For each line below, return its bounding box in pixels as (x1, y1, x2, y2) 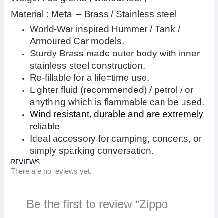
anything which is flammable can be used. (30, 97, 205, 108)
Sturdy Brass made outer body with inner (30, 48, 200, 59)
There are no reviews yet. (11, 167, 92, 176)
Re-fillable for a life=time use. (30, 73, 150, 83)
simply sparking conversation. (30, 145, 154, 156)
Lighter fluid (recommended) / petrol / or (30, 85, 194, 95)
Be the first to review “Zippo (26, 198, 168, 211)
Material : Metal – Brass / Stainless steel (11, 8, 177, 19)
